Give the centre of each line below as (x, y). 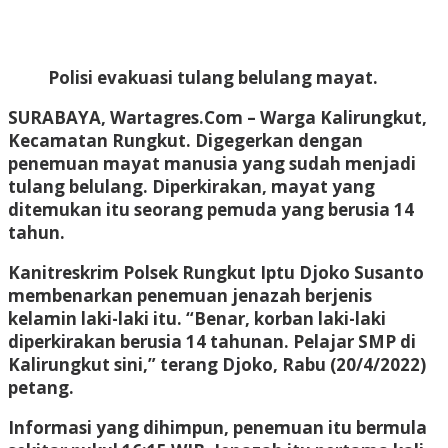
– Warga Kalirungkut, (335, 117)
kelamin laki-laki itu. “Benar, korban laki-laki (197, 318)
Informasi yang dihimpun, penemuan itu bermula (217, 427)
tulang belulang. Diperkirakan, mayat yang (191, 186)
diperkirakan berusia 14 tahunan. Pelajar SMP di (212, 341)
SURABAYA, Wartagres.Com (125, 117)
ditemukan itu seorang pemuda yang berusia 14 (211, 209)
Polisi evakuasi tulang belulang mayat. (213, 77)
